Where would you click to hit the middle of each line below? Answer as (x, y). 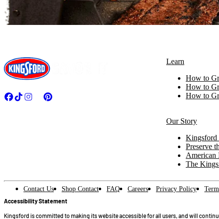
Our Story (182, 121)
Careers (138, 189)
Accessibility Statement (36, 201)
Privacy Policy (176, 189)
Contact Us (39, 189)
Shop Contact (80, 189)
